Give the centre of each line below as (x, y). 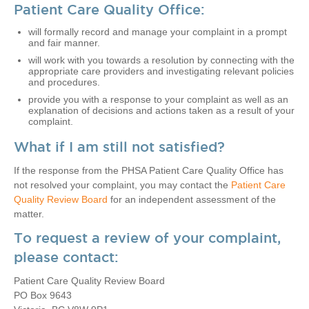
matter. (29, 214)
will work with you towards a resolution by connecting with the (161, 60)
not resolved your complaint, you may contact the (122, 185)
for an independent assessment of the (192, 199)
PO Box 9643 (43, 295)
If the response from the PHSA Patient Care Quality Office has (149, 170)
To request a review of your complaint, (147, 238)
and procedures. (64, 82)
